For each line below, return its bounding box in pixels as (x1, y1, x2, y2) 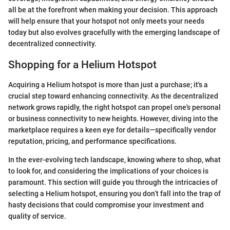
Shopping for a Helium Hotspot (8, 59, 157, 71)
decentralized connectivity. (8, 40, 97, 48)
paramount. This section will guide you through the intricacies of (8, 178, 218, 186)
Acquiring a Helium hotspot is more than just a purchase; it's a (8, 80, 208, 89)
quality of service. (8, 212, 66, 220)
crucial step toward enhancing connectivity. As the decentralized (8, 91, 218, 100)
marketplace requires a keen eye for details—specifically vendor (8, 125, 216, 134)
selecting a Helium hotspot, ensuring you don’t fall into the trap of (8, 189, 221, 198)
